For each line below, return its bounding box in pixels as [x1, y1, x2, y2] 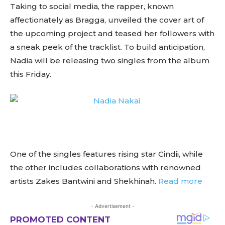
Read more [158, 176, 202, 186]
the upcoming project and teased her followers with [10, 29, 214, 38]
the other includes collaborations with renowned [10, 163, 201, 172]
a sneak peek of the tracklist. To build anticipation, [10, 42, 205, 52]
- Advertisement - [90, 203, 135, 209]
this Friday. [10, 69, 51, 79]
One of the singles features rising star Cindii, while [10, 149, 203, 159]
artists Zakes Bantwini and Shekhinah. [10, 176, 158, 186]
